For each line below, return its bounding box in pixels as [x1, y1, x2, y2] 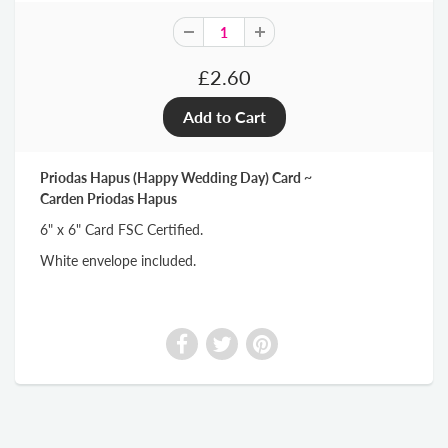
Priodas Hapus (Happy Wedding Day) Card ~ [40, 169, 312, 187]
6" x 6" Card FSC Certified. [40, 221, 203, 239]
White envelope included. [40, 252, 196, 270]
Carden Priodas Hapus [40, 190, 177, 208]
